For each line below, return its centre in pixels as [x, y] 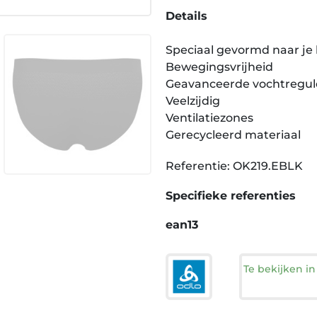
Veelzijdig [193, 101]
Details [186, 16]
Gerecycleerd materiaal [233, 135]
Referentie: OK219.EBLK [234, 166]
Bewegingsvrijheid [219, 67]
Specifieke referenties [231, 196]
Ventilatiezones [209, 118]
